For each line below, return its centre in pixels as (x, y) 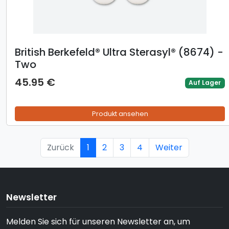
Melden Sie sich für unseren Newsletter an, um (98, 222)
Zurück (60, 148)
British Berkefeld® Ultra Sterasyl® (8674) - (119, 52)
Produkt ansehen (120, 114)
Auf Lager (205, 83)
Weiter (169, 148)
